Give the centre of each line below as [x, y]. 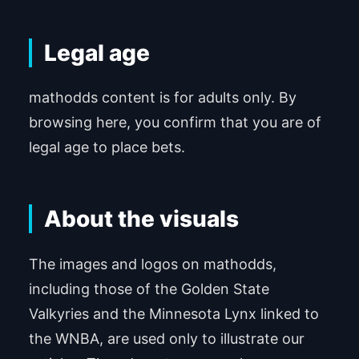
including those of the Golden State [149, 288]
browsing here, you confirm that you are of [175, 123]
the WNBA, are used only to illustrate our [166, 338]
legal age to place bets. [107, 147]
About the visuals [141, 219]
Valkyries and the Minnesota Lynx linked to [173, 313]
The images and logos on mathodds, [152, 264]
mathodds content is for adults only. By [162, 98]
